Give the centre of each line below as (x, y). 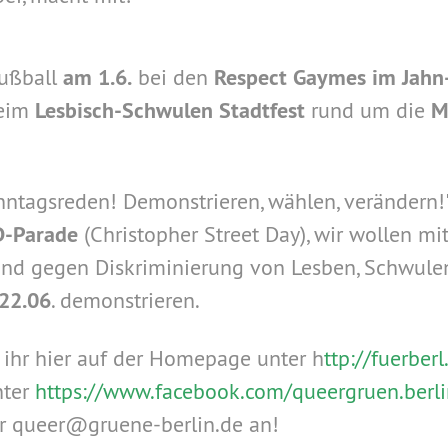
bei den (172, 77)
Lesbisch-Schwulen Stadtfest (172, 110)
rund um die (370, 110)
